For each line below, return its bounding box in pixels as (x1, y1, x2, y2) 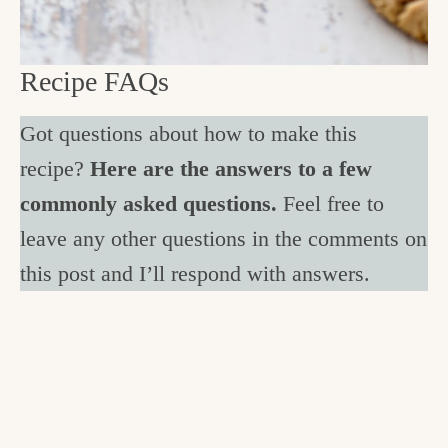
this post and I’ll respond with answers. (20, 261, 370, 287)
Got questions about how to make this (20, 121, 357, 147)
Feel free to (277, 191, 384, 217)
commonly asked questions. (20, 191, 277, 217)
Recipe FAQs (20, 65, 169, 97)
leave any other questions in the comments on (20, 226, 427, 252)
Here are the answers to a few (90, 156, 372, 182)
